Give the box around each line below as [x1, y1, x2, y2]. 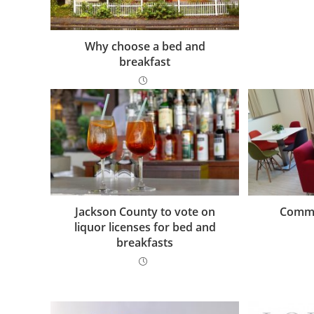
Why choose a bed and [84, 39, 205, 55]
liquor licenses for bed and [74, 219, 216, 235]
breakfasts [116, 235, 174, 251]
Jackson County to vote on [74, 204, 215, 220]
